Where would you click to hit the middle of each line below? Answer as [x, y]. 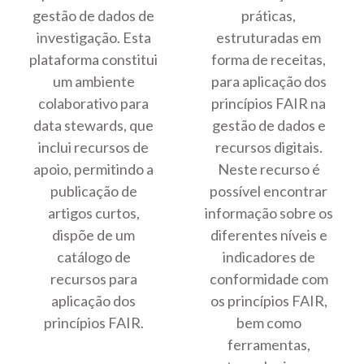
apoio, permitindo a [94, 169]
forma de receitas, [269, 60]
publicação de [93, 191]
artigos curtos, [93, 213]
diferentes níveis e [269, 235]
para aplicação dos [269, 82]
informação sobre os [269, 213]
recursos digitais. [269, 147]
